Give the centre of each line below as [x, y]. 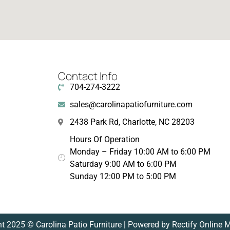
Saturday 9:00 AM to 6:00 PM [123, 164]
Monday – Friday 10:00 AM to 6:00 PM [140, 152]
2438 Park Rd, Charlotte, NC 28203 [132, 122]
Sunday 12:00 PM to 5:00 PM [123, 177]
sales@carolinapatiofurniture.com [131, 105]
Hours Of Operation [104, 140]
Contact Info [88, 76]
